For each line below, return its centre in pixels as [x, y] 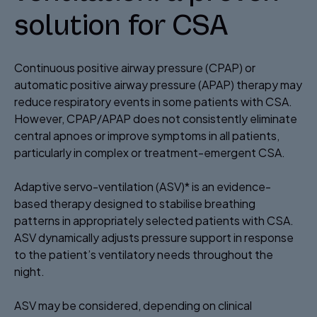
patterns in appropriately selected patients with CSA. [154, 220]
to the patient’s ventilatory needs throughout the [144, 254]
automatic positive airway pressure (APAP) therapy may [158, 84]
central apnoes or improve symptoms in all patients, [147, 135]
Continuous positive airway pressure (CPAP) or [135, 67]
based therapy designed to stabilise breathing [135, 203]
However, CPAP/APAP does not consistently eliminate [156, 118]
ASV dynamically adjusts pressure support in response [154, 237]
